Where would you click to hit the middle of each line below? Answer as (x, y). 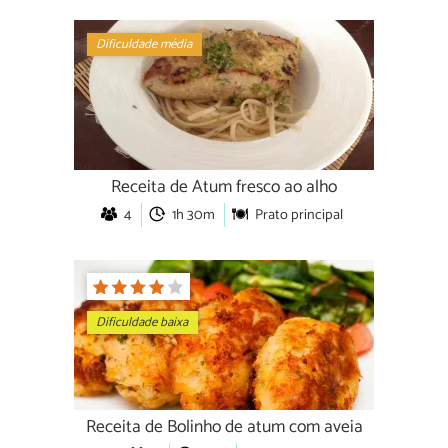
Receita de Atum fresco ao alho (224, 188)
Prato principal (298, 215)
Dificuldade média (144, 44)
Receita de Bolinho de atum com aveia (224, 428)
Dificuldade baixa (142, 323)
